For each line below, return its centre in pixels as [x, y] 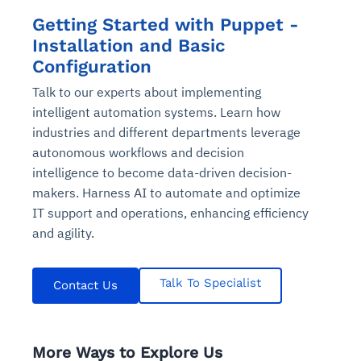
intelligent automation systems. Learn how [156, 112]
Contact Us [85, 286]
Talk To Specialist [210, 283]
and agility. [63, 233]
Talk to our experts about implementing [147, 92]
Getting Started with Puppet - [166, 25]
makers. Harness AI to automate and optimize [166, 193]
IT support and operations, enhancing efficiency [170, 213]
